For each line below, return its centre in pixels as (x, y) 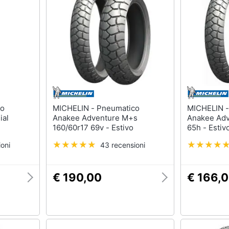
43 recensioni (122, 145)
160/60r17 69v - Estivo (93, 128)
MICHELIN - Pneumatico (74, 108)
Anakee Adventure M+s (95, 118)
